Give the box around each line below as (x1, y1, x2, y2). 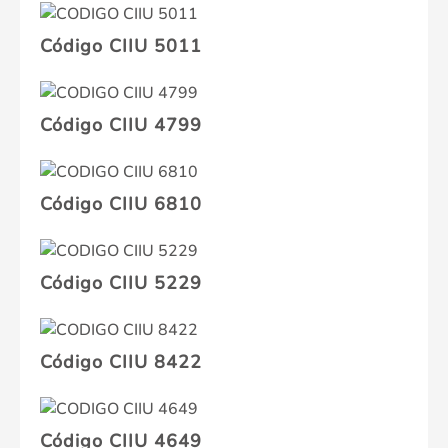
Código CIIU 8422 (40, 350, 202, 375)
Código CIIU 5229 (40, 271, 202, 296)
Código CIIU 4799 (40, 113, 202, 138)
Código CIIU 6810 (40, 192, 202, 217)
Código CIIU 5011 (40, 34, 202, 59)
